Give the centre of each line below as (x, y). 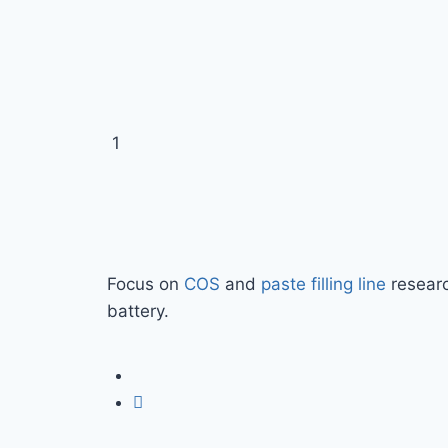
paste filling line (323, 283)
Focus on (145, 283)
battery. (138, 310)
